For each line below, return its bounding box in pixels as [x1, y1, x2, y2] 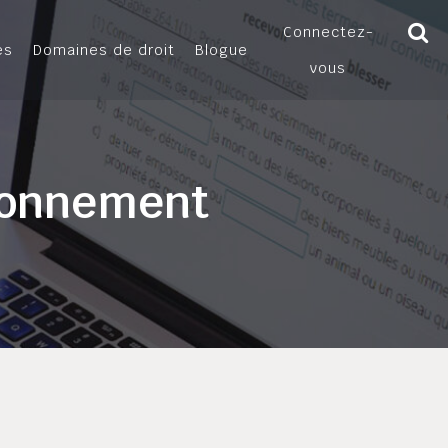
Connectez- [282, 23, 374, 41]
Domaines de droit [33, 41, 175, 59]
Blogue [195, 41, 248, 59]
